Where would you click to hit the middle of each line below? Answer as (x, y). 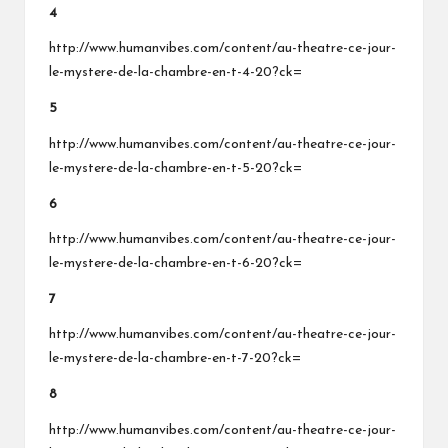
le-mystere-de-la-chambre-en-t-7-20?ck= (175, 359)
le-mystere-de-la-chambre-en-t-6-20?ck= (175, 264)
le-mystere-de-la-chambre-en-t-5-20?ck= (175, 169)
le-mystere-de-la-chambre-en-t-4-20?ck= (175, 73)
